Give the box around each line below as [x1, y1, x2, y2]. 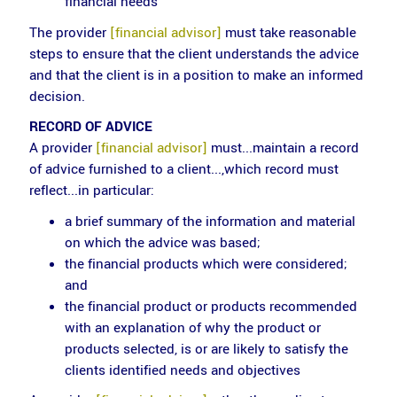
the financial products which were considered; [64, 253, 347, 274]
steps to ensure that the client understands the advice [28, 43, 359, 64]
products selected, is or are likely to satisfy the [64, 339, 348, 359]
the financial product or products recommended [64, 296, 357, 316]
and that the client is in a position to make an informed [28, 65, 363, 85]
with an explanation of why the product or [64, 317, 321, 338]
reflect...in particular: [28, 181, 154, 200]
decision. [28, 86, 85, 106]
